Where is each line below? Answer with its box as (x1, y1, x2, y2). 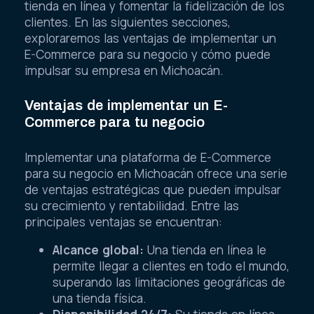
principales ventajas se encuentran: (25, 214, 222, 231)
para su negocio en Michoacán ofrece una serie (25, 165, 287, 182)
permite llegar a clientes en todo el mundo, (53, 258, 289, 275)
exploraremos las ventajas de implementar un (25, 29, 276, 46)
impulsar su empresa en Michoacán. (25, 62, 224, 78)
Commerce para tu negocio (25, 114, 205, 130)
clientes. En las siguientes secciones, (25, 13, 231, 30)
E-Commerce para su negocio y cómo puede (25, 46, 271, 62)
